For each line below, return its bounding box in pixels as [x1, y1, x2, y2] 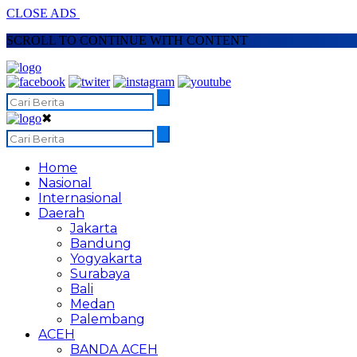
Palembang [70, 312, 145, 327]
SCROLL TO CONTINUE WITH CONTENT [6, 33, 248, 47]
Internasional [38, 190, 122, 206]
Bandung [70, 236, 131, 251]
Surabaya [70, 266, 130, 281]
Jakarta [70, 221, 117, 236]
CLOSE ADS [6, 6, 80, 20]
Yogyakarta [70, 251, 142, 266]
